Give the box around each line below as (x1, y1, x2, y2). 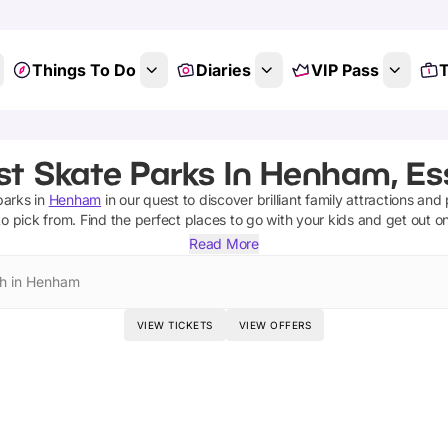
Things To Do (31, 60, 136, 80)
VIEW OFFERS (238, 319, 312, 331)
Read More (189, 235, 259, 252)
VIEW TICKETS (136, 319, 213, 331)
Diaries (195, 60, 251, 80)
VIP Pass (310, 60, 379, 80)
